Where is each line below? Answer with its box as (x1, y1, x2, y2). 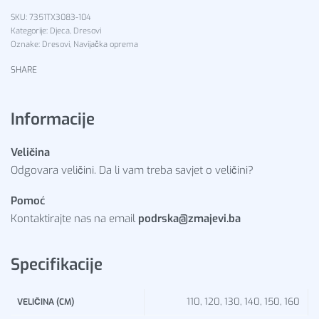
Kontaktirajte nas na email (11, 211, 138, 226)
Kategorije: (11, 26, 50, 36)
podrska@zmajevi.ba (138, 211, 241, 226)
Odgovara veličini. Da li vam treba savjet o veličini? (11, 162, 253, 177)
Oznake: (11, 39, 42, 50)
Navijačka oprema (73, 39, 138, 50)
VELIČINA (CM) (17, 296, 75, 308)
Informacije (11, 108, 95, 130)
